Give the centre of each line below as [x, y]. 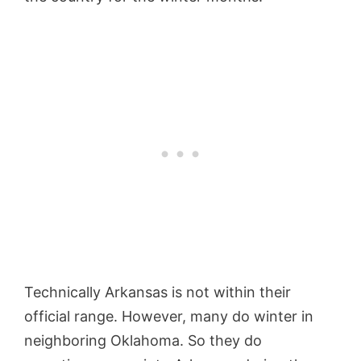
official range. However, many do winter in [169, 317]
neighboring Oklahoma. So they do [143, 341]
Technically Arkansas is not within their [158, 293]
